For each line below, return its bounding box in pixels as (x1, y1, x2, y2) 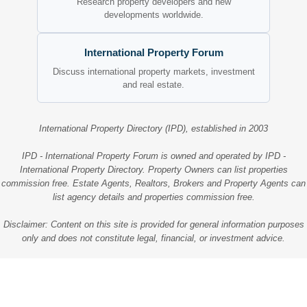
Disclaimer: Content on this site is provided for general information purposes (3, 219, 304, 230)
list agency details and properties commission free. (52, 192, 255, 203)
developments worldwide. (103, 10, 204, 21)
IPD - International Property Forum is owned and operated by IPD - (21, 151, 286, 162)
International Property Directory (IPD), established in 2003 (39, 123, 268, 134)
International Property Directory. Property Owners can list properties (19, 164, 288, 175)
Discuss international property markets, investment (52, 66, 255, 77)
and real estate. (123, 79, 184, 90)
